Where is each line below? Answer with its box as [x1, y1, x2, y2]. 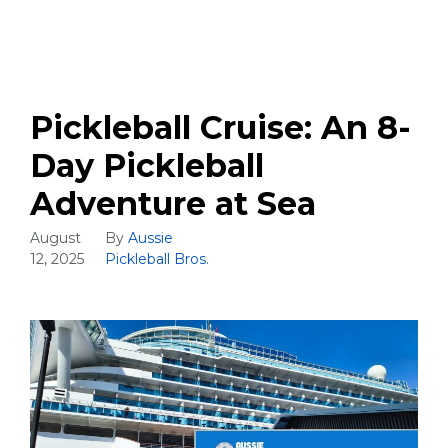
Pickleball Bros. [104, 249, 209, 268]
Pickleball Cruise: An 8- [30, 107, 411, 147]
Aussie [127, 228, 173, 247]
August [30, 228, 81, 247]
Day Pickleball [30, 145, 264, 185]
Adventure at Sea [30, 183, 316, 223]
